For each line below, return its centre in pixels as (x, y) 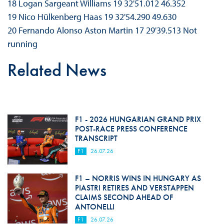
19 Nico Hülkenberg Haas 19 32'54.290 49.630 (92, 17)
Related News (57, 70)
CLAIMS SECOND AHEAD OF (124, 197)
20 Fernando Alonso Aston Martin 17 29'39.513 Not (102, 30)
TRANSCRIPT (96, 138)
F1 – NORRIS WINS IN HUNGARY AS (138, 178)
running (22, 44)
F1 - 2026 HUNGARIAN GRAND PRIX (138, 119)
